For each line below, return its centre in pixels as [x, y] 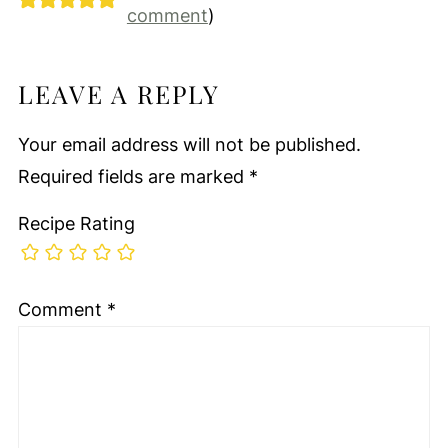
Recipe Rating [76, 224]
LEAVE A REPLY [118, 94]
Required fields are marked [133, 177]
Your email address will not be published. [189, 145]
